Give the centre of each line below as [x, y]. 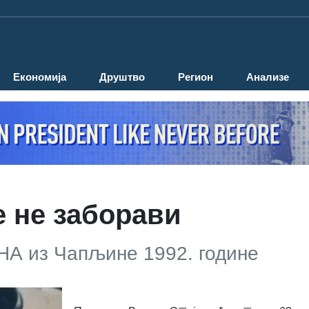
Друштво [122, 77]
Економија [40, 77]
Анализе [268, 77]
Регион [196, 77]
